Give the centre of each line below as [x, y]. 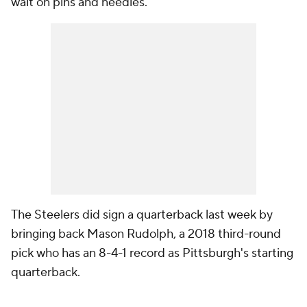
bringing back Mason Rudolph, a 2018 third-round [146, 234]
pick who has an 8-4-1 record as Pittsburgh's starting [152, 254]
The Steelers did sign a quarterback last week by [142, 215]
